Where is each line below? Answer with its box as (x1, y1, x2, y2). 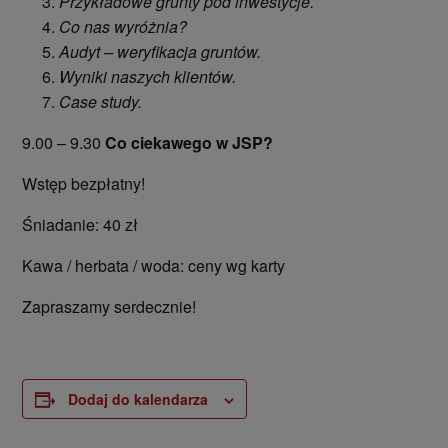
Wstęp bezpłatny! (22, 172, 146, 195)
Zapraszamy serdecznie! (22, 295, 197, 318)
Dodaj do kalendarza (68, 389, 209, 409)
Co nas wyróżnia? (59, 15, 188, 38)
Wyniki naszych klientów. (59, 65, 237, 88)
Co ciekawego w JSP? (105, 131, 274, 154)
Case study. (59, 90, 143, 113)
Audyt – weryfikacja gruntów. (59, 40, 262, 63)
